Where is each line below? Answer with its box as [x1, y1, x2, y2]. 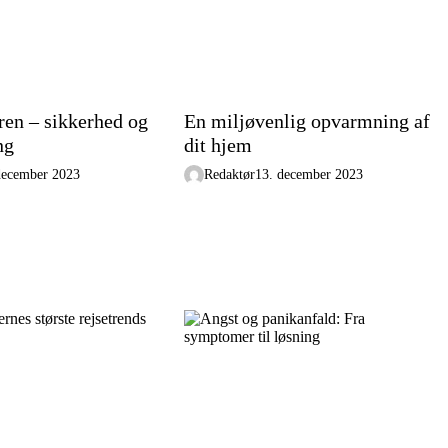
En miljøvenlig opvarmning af [183, 110, 430, 132]
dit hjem [183, 134, 252, 156]
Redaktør [203, 167, 255, 182]
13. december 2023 [254, 167, 363, 182]
